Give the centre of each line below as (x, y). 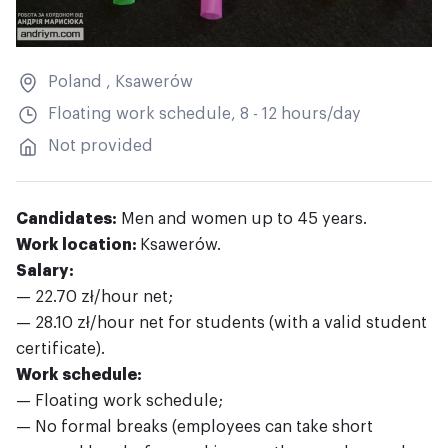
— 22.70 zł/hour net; (94, 296)
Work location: (78, 244)
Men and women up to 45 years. (242, 218)
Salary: (45, 270)
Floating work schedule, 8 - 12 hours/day (204, 113)
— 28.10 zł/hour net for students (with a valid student (221, 322)
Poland (75, 81)
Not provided (100, 145)
